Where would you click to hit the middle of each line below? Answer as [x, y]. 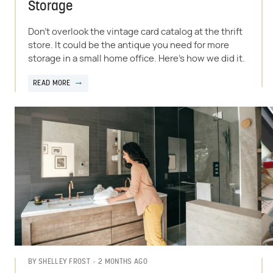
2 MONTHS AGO [123, 262]
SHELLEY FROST [64, 262]
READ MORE [52, 83]
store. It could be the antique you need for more [129, 45]
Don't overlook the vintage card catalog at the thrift [135, 32]
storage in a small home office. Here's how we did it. [136, 58]
